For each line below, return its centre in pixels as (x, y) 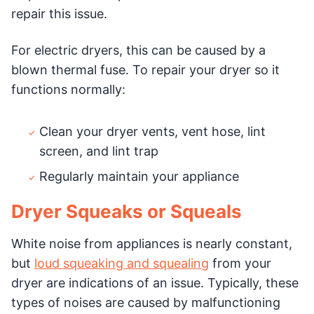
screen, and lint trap (99, 151)
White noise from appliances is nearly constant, (152, 243)
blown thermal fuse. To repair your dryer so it (145, 69)
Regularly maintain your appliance (139, 176)
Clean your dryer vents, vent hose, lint (152, 131)
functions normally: (68, 89)
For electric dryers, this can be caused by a (138, 50)
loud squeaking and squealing (122, 263)
